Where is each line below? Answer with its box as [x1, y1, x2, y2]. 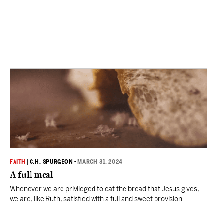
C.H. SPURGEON [29, 158, 73, 165]
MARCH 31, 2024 [77, 158, 123, 165]
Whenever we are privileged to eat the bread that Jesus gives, [10, 185, 199, 193]
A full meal [10, 170, 53, 180]
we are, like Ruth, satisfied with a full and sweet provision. [10, 195, 184, 202]
